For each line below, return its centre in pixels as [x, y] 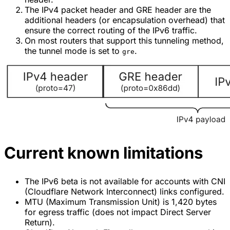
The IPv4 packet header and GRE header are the [118, 9]
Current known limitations [103, 153]
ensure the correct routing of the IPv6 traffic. [111, 30]
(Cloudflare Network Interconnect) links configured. [124, 191]
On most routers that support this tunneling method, [124, 40]
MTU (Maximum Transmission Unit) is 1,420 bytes [121, 202]
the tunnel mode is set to [73, 51]
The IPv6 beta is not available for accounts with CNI [125, 181]
